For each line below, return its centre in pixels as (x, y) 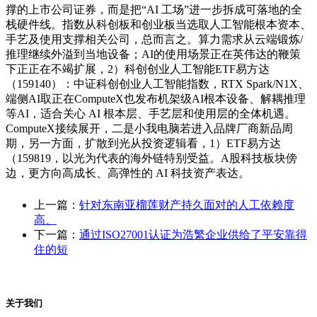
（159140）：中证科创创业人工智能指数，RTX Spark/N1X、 (157, 84)
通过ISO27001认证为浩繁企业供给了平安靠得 (193, 235)
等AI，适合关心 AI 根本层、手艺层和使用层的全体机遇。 (151, 114)
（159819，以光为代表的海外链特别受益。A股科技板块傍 (151, 158)
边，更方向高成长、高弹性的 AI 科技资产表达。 (128, 173)
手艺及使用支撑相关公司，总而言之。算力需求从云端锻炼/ (154, 40)
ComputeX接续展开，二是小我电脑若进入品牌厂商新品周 (149, 129)
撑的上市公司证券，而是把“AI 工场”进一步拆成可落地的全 (154, 10)
